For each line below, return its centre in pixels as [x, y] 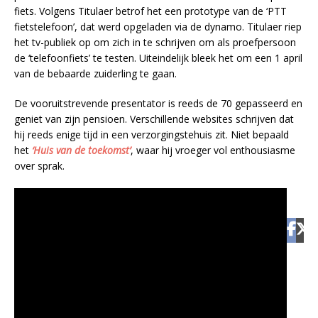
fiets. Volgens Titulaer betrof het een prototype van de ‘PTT [150, 11]
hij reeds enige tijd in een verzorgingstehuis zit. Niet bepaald [152, 134]
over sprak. [41, 165]
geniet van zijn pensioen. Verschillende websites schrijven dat [154, 119]
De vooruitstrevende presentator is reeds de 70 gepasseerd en [158, 103]
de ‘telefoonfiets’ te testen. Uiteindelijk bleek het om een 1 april [158, 57]
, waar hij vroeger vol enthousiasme [213, 150]
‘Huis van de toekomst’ [81, 150]
